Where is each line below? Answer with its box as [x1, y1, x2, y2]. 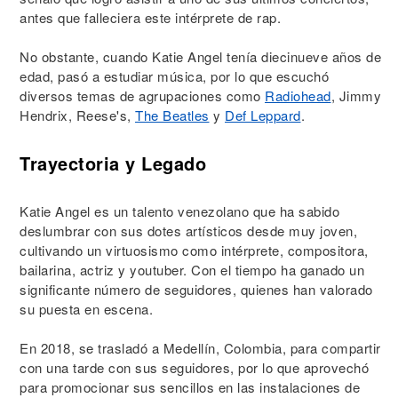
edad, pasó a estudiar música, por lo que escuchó [20, 67, 329, 85]
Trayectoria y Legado [20, 150, 206, 176]
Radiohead [265, 86, 331, 105]
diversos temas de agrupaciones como [20, 86, 265, 105]
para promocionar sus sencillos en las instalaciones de [20, 378, 360, 396]
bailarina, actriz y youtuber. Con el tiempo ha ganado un [20, 260, 364, 279]
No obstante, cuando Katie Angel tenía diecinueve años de [20, 47, 381, 66]
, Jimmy [330, 86, 381, 105]
